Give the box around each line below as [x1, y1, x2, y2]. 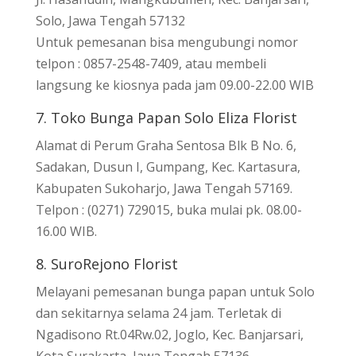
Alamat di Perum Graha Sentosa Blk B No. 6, [35, 136, 296, 154]
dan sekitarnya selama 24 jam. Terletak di [35, 304, 281, 322]
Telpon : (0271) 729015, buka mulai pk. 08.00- [35, 200, 302, 219]
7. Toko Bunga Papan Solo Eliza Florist [35, 107, 297, 127]
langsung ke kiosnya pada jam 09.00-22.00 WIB [35, 75, 314, 94]
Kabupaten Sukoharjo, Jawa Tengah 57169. [35, 179, 292, 197]
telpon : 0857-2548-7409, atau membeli [35, 54, 266, 72]
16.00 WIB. [35, 222, 97, 240]
